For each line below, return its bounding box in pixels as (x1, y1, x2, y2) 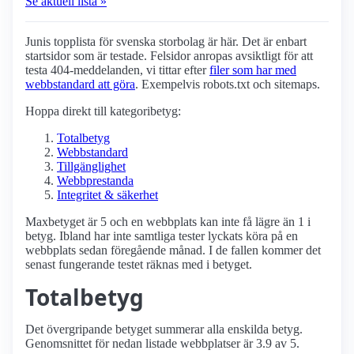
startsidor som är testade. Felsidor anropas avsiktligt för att (25, 49, 313, 63)
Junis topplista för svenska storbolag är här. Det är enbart (25, 35, 307, 49)
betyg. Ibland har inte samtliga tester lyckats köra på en (25, 229, 298, 243)
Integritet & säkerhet (57, 188, 158, 202)
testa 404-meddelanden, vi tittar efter (25, 63, 209, 77)
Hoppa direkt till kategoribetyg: (25, 104, 181, 119)
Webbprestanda (57, 174, 134, 188)
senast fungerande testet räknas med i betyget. (25, 258, 252, 272)
